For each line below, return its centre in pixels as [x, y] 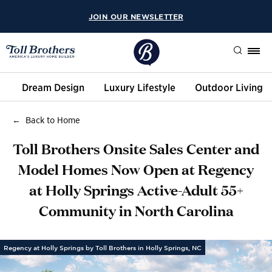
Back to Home [53, 120]
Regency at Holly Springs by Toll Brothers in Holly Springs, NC [103, 247]
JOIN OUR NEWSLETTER [136, 16]
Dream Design [53, 87]
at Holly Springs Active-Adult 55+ [136, 189]
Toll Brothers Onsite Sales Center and [136, 148]
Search [229, 74]
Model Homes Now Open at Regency [136, 168]
